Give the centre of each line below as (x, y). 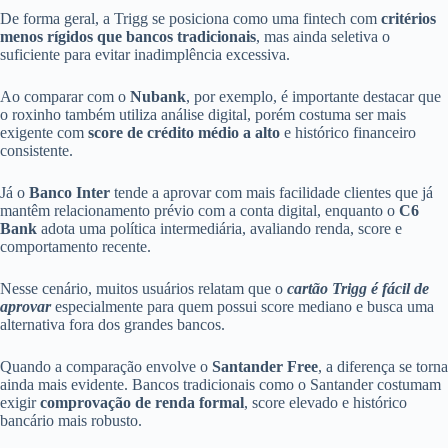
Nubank (158, 96)
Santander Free (265, 366)
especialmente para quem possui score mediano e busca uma (242, 306)
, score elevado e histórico (325, 402)
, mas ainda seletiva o (323, 36)
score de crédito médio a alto (184, 132)
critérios (408, 18)
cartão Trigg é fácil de (358, 288)
